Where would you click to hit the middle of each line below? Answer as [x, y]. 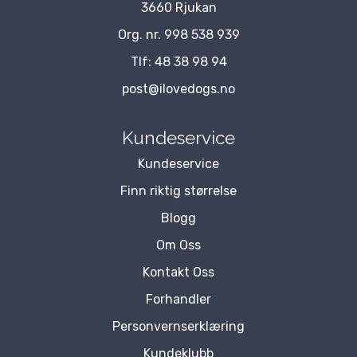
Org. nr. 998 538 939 [178, 34]
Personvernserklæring [178, 326]
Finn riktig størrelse [178, 190]
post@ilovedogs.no [178, 88]
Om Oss [178, 245]
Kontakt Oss [178, 272]
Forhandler [178, 299]
